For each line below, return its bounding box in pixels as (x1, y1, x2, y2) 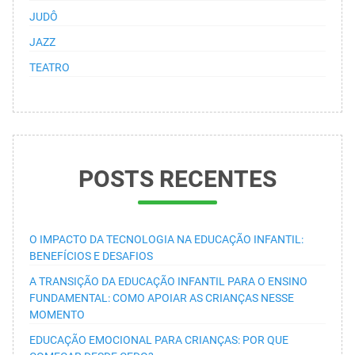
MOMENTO (29, 307, 85, 321)
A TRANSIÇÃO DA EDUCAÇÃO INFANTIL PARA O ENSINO (29, 274, 307, 288)
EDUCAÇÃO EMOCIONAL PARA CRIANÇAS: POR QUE (29, 333, 288, 346)
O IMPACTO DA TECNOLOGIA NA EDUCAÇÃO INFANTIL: (29, 232, 303, 246)
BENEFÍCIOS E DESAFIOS (29, 249, 153, 262)
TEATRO (29, 60, 70, 74)
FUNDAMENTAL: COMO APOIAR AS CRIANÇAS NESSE (29, 291, 294, 304)
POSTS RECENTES (78, 164, 277, 193)
